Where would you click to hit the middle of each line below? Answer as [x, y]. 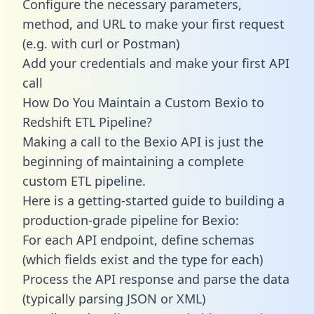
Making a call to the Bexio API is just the [143, 141]
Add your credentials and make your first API [156, 63]
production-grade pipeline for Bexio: [131, 220]
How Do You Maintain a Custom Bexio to [143, 102]
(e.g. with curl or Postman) [101, 43]
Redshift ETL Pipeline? [87, 122]
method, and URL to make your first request [153, 23]
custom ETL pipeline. [84, 180]
